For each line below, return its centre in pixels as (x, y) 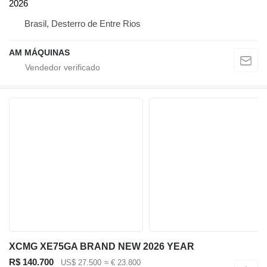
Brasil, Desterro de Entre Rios (83, 23)
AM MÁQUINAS (39, 52)
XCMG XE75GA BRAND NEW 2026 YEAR (102, 246)
